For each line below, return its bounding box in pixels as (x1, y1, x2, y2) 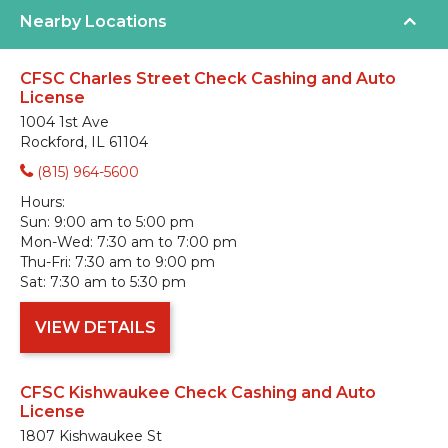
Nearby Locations (20, 12, 167, 31)
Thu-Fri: (20, 253, 71, 271)
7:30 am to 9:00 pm (75, 253, 215, 271)
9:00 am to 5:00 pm (54, 213, 194, 231)
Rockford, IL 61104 (20, 133, 148, 151)
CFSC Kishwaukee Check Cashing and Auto (20, 383, 376, 402)
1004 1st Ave (20, 113, 109, 131)
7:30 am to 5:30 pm (50, 273, 186, 291)
